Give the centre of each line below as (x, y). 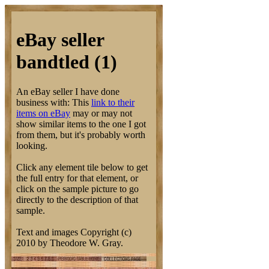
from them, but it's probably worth (81, 134)
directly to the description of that (77, 199)
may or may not (101, 113)
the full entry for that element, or (77, 178)
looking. (32, 145)
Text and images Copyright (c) (74, 232)
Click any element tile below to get (82, 167)
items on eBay (43, 113)
